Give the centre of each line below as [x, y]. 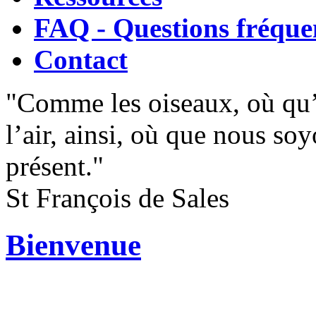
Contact [81, 59]
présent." [55, 166]
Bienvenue [73, 245]
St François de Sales [117, 197]
